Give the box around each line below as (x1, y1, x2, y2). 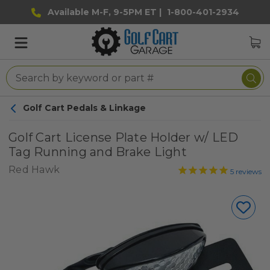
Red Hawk (8, 164, 60, 175)
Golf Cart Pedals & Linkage (23, 102, 146, 113)
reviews (234, 167, 262, 176)
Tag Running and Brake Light (8, 145, 187, 159)
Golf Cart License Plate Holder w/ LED (8, 130, 239, 145)
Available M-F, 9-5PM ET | (45, 7, 164, 17)
